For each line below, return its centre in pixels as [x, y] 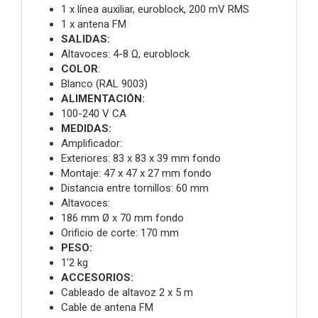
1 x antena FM [94, 24]
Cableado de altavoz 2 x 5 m [127, 292]
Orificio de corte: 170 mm [120, 232]
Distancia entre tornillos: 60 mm [135, 188]
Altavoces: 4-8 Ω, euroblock [125, 54]
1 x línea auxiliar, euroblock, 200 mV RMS [155, 9]
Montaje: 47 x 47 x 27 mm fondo [136, 173]
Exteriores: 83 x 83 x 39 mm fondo [141, 158]
